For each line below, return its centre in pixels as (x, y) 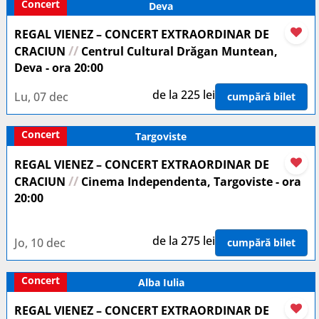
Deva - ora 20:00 (59, 68)
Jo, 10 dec (40, 242)
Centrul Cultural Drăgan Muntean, (178, 51)
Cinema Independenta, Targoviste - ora (190, 182)
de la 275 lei (184, 241)
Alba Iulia (161, 282)
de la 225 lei (184, 95)
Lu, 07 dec (41, 96)
